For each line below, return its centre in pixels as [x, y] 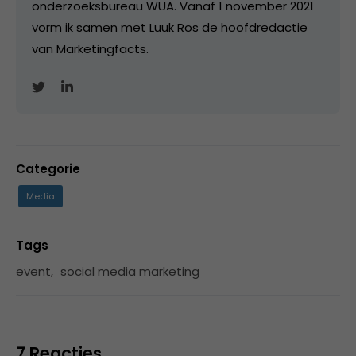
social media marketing [130, 271]
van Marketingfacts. [90, 48]
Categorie [48, 168]
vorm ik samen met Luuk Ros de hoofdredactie [170, 27]
